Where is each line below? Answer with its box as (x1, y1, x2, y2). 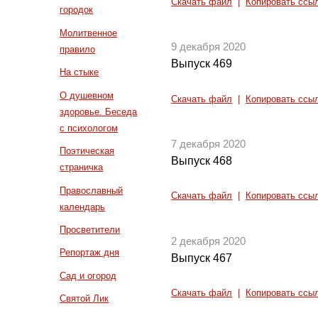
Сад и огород (60, 270, 117, 281)
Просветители (60, 224, 121, 235)
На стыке (60, 67, 99, 78)
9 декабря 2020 (171, 41, 246, 53)
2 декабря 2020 (171, 235, 246, 247)
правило (60, 43, 96, 55)
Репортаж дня (60, 247, 120, 258)
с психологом (60, 122, 119, 133)
